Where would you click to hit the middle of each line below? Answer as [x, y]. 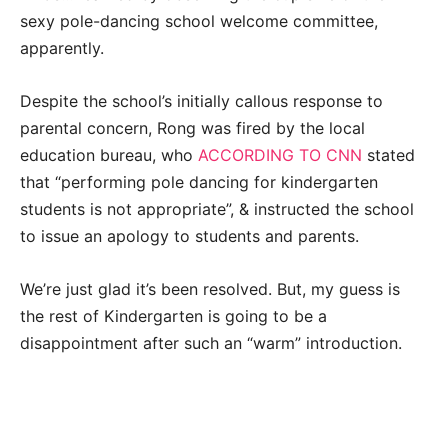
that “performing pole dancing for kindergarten [199, 182]
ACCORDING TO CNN [280, 155]
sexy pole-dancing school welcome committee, [199, 21]
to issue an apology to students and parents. [189, 236]
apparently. [62, 48]
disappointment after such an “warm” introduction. [211, 343]
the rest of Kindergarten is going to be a [173, 316]
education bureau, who [109, 155]
